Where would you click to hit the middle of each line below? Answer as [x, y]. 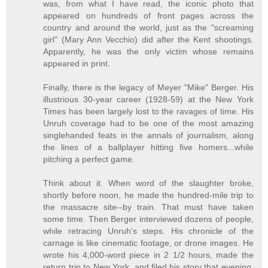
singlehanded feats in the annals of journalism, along [148, 135]
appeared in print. [77, 63]
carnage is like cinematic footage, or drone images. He [148, 243]
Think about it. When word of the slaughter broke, [148, 183]
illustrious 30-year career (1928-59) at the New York [148, 99]
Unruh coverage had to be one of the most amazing [148, 123]
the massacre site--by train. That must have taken [148, 207]
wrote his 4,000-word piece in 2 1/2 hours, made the [148, 255]
